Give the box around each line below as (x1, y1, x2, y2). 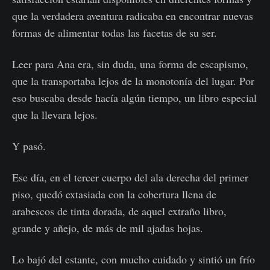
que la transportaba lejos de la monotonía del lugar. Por (12, 74, 254, 88)
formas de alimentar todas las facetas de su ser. (12, 25, 217, 40)
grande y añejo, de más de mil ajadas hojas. (12, 221, 203, 235)
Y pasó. (12, 139, 46, 153)
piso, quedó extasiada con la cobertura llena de (12, 187, 216, 201)
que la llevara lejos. (12, 107, 98, 122)
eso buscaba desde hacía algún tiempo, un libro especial (12, 90, 257, 105)
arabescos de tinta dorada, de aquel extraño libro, (12, 204, 227, 218)
